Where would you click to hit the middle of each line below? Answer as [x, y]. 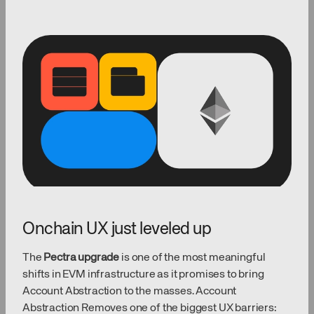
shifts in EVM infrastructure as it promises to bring [143, 275]
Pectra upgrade [82, 258]
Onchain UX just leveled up [117, 230]
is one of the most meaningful [192, 258]
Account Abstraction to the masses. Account [130, 292]
